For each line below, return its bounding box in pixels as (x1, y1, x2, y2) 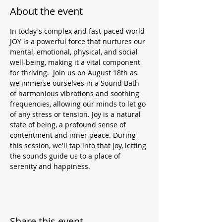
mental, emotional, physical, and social (10, 47, 140, 56)
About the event (10, 4, 83, 18)
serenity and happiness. (10, 162, 90, 171)
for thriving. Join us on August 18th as (10, 68, 139, 77)
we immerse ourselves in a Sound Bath (10, 78, 141, 88)
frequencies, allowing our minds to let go (10, 99, 148, 109)
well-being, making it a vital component (10, 57, 142, 67)
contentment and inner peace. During (10, 130, 138, 140)
